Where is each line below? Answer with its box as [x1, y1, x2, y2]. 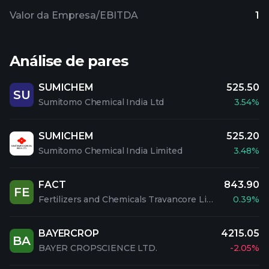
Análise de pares [10, 52, 128, 70]
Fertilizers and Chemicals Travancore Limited [206, 194, 213, 205]
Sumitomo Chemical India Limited [38, 145, 183, 156]
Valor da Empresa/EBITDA [10, 10, 138, 21]
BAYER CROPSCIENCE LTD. [38, 243, 157, 253]
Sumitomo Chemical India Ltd [38, 97, 165, 107]
